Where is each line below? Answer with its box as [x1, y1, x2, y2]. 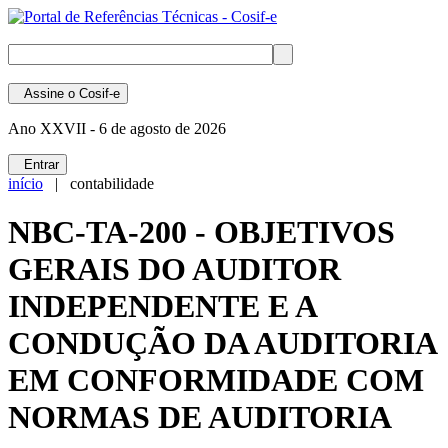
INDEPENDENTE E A [8, 288, 316, 325]
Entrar [16, 157, 59, 172]
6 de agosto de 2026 [95, 120, 226, 137]
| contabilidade [43, 175, 154, 192]
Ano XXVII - [8, 120, 95, 137]
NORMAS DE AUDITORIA [8, 399, 392, 436]
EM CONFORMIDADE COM [8, 362, 424, 399]
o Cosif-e [64, 86, 120, 101]
